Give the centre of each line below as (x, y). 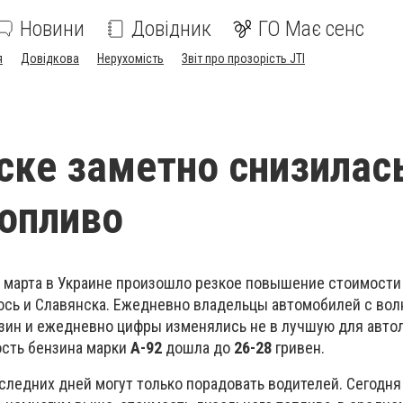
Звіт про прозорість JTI (243, 58)
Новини (52, 29)
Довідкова (50, 58)
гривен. (298, 348)
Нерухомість (130, 58)
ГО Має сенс (311, 29)
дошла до (196, 348)
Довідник (171, 29)
